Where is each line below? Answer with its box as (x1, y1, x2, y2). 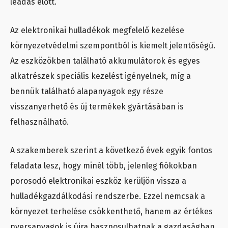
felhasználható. (10, 117, 69, 127)
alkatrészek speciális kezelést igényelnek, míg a (10, 71, 191, 81)
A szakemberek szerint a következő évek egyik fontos (10, 146, 212, 156)
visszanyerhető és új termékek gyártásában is (10, 102, 184, 112)
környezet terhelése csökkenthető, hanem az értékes (10, 207, 213, 217)
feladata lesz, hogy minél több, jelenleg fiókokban (10, 161, 197, 171)
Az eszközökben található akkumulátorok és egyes (10, 56, 200, 66)
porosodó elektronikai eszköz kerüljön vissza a (10, 176, 186, 186)
